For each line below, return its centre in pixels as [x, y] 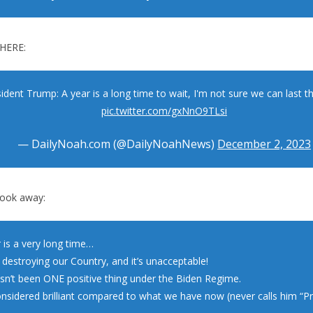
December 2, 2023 [264, 144]
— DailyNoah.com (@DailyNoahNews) [117, 144]
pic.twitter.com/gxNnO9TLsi [164, 110]
